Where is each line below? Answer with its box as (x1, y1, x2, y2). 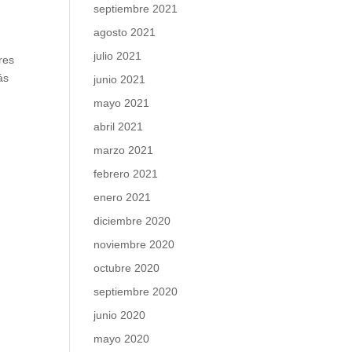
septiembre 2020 (93, 285, 178, 298)
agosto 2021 (93, 26, 156, 38)
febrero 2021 (93, 167, 159, 180)
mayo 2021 (93, 97, 150, 109)
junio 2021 (93, 73, 146, 86)
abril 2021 (93, 120, 144, 133)
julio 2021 (93, 49, 142, 62)
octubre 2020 (93, 262, 160, 274)
